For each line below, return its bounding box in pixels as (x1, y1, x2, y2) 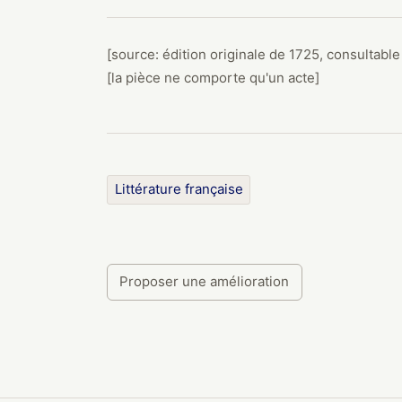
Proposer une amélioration (119, 273, 290, 291)
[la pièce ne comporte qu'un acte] (107, 69, 319, 86)
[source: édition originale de (107, 46, 289, 63)
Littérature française (114, 180, 243, 198)
